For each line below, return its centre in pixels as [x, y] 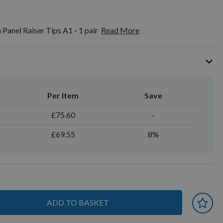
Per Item [63, 95]
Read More [120, 30]
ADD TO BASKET [78, 202]
